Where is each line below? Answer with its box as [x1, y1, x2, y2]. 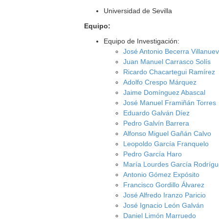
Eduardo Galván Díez [123, 109, 190, 117]
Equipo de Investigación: [104, 37, 180, 45]
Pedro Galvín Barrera [123, 119, 190, 127]
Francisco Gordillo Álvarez [123, 181, 205, 189]
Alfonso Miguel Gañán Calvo [123, 130, 212, 137]
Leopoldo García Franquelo [123, 140, 209, 148]
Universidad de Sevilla [104, 7, 173, 15]
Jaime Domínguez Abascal [123, 88, 206, 96]
